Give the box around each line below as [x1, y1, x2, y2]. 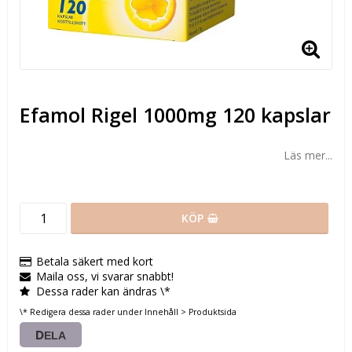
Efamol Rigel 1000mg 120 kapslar [20, 101, 331, 128]
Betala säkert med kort [36, 253, 153, 269]
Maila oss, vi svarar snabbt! [36, 268, 174, 284]
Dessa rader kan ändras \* [36, 283, 170, 299]
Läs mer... [284, 147, 332, 163]
